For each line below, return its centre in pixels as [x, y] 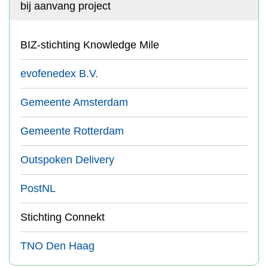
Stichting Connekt [63, 217]
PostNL [38, 188]
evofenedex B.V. [59, 74]
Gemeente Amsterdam [74, 102]
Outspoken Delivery [67, 160]
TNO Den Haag [57, 246]
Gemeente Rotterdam [72, 131]
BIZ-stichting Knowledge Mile [90, 45]
